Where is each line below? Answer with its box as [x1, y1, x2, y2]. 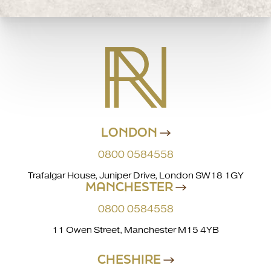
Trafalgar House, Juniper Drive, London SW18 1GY [27, 170, 244, 181]
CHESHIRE [97, 250, 163, 267]
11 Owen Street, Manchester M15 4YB [52, 224, 219, 235]
